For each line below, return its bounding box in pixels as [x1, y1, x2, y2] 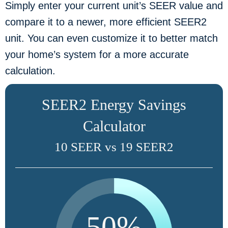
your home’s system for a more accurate [5, 48, 189, 60]
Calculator [82, 117, 146, 134]
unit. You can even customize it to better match [5, 32, 218, 44]
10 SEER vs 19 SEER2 [54, 139, 174, 154]
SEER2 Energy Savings [42, 96, 186, 113]
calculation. [5, 65, 55, 76]
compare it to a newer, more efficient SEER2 [5, 16, 207, 27]
